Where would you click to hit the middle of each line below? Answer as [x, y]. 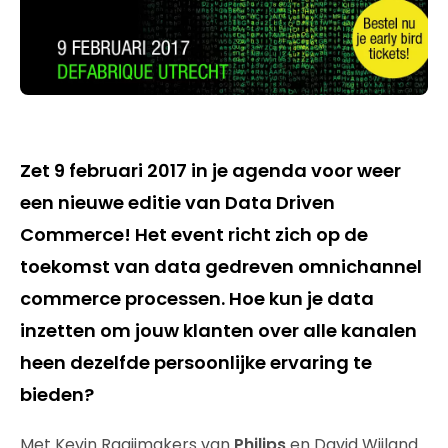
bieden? [57, 395]
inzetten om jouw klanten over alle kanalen [218, 331]
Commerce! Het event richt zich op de [194, 235]
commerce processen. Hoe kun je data [197, 299]
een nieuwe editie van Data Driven [177, 203]
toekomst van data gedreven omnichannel [221, 267]
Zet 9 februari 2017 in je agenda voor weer [210, 171]
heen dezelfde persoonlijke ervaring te [196, 363]
